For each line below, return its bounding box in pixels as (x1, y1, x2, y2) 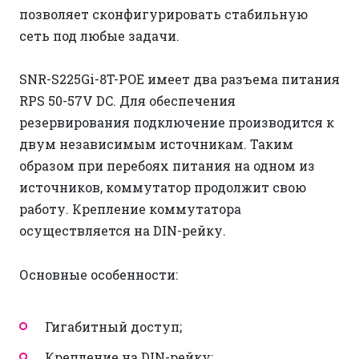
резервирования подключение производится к (19, 114, 334, 131)
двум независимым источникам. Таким (19, 135, 293, 153)
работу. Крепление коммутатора (19, 200, 241, 218)
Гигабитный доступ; (45, 317, 182, 335)
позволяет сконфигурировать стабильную (19, 6, 308, 23)
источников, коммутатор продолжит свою (19, 179, 306, 196)
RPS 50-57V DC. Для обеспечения (19, 92, 236, 110)
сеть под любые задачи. (19, 27, 179, 45)
